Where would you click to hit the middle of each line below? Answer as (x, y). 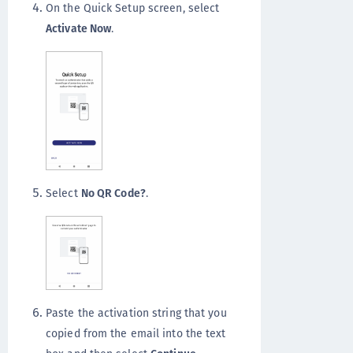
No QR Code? (113, 193)
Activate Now (79, 29)
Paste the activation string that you (136, 313)
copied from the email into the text (136, 334)
